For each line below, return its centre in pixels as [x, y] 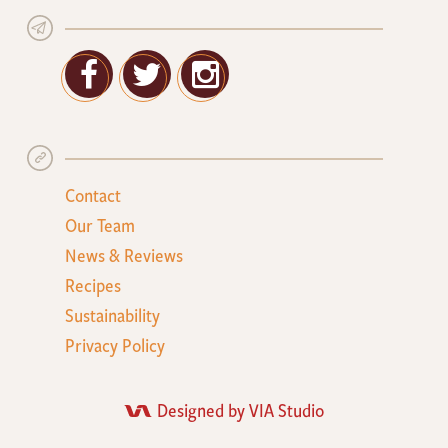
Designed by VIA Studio [240, 410]
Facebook [153, 73]
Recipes [93, 285]
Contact [93, 195]
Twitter [201, 73]
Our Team [100, 225]
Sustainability [112, 315]
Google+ [266, 73]
